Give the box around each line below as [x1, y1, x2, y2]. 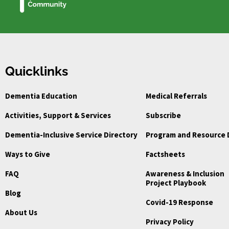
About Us [5, 208, 37, 218]
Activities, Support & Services [5, 110, 111, 121]
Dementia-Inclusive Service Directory [5, 130, 138, 140]
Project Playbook [146, 178, 206, 188]
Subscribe [146, 110, 181, 121]
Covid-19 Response [146, 197, 213, 208]
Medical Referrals [146, 91, 207, 101]
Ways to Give [5, 149, 50, 159]
